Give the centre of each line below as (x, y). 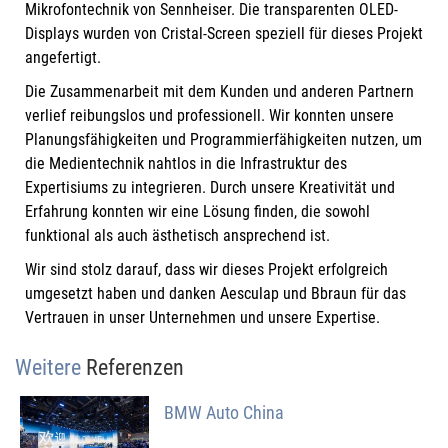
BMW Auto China (224, 413)
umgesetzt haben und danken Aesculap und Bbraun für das (215, 294)
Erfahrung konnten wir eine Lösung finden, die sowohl (197, 212)
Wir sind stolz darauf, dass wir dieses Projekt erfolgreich (206, 270)
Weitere (50, 368)
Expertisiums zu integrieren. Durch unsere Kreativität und (210, 188)
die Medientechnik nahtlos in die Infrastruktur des (186, 164)
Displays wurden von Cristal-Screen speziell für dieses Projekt (224, 34)
